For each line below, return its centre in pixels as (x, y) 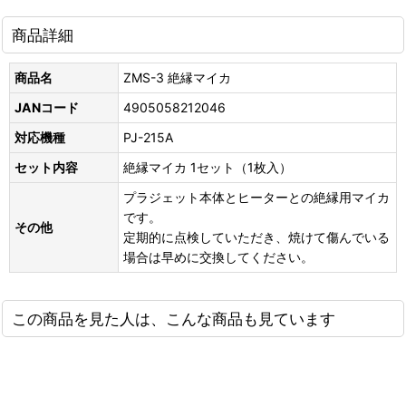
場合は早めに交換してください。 (218, 257)
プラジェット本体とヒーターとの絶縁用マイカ (256, 197)
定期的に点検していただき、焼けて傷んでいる (256, 237)
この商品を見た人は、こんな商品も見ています (174, 319)
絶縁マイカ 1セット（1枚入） (208, 167)
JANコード (47, 107)
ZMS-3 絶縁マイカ (177, 77)
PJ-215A (148, 137)
